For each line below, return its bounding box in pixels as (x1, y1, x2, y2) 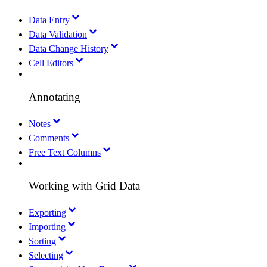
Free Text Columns (29, 147, 101, 157)
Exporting (29, 207, 66, 218)
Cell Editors (29, 58, 73, 69)
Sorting (29, 235, 56, 246)
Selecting (29, 250, 63, 260)
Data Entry (29, 15, 70, 26)
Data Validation (29, 29, 87, 40)
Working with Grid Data (29, 179, 140, 193)
